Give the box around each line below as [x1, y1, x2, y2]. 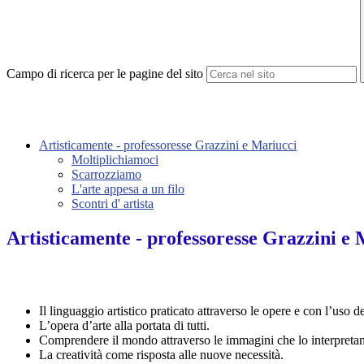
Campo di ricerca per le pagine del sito [6, 67, 203, 81]
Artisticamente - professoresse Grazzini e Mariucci [39, 138, 297, 153]
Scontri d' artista [71, 197, 154, 211]
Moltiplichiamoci [71, 153, 158, 167]
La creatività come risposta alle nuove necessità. [39, 348, 284, 362]
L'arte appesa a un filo [71, 182, 184, 197]
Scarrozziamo [71, 167, 141, 182]
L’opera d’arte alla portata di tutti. [39, 318, 210, 333]
